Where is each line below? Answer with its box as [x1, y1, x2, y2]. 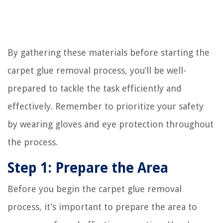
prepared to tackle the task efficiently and [7, 83, 182, 94]
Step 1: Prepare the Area [7, 159, 168, 176]
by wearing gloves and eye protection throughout [7, 118, 214, 129]
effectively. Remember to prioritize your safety [7, 101, 204, 111]
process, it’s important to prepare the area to [7, 201, 197, 212]
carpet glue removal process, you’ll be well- [7, 65, 186, 76]
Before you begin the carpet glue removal [7, 183, 182, 194]
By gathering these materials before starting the [7, 47, 210, 58]
